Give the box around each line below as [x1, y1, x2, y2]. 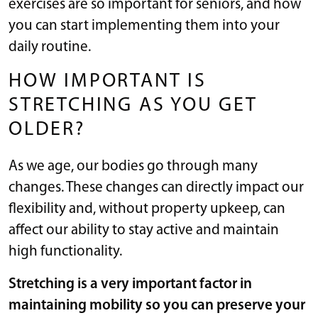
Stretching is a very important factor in [9, 276, 252, 292]
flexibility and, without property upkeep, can [9, 201, 285, 216]
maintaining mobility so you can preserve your [9, 297, 305, 313]
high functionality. [9, 243, 125, 259]
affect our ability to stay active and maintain [9, 222, 279, 238]
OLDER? [9, 119, 92, 140]
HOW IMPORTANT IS [9, 71, 207, 92]
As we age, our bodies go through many [9, 158, 258, 174]
